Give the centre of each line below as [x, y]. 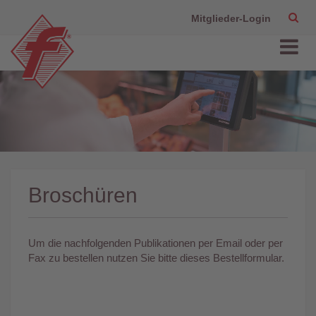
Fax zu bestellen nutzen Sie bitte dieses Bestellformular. [156, 257]
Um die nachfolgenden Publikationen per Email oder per [156, 243]
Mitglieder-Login [231, 18]
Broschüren [83, 195]
